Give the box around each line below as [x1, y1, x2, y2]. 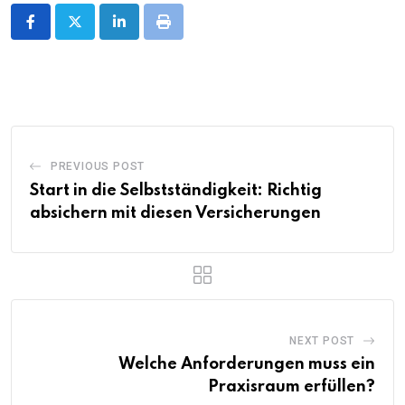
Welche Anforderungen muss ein [118, 356, 375, 373]
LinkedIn [118, 24, 173, 42]
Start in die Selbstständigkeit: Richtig [30, 183, 322, 200]
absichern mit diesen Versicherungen [30, 205, 321, 222]
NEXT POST [288, 334, 355, 348]
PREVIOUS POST [50, 160, 146, 174]
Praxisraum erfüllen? [208, 379, 375, 396]
